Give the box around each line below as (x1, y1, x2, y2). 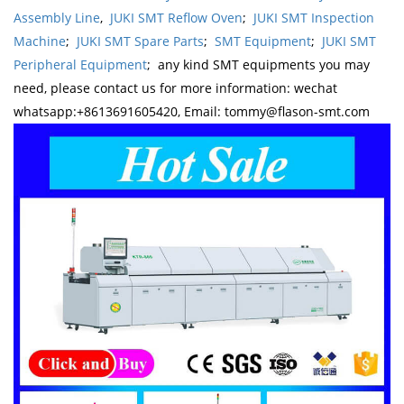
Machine (14, 32, 66, 50)
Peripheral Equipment (14, 55, 147, 73)
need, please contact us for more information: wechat (14, 78, 337, 96)
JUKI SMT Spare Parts (77, 32, 204, 50)
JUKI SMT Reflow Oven (110, 8, 243, 26)
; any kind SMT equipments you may (147, 55, 370, 73)
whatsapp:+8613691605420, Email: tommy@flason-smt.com (14, 102, 370, 120)
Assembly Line (14, 8, 100, 26)
